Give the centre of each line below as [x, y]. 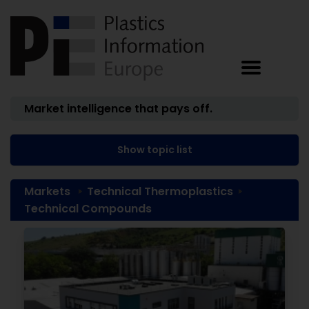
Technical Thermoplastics [160, 191]
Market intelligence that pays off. [118, 109]
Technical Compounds [88, 209]
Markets [47, 191]
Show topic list [154, 150]
